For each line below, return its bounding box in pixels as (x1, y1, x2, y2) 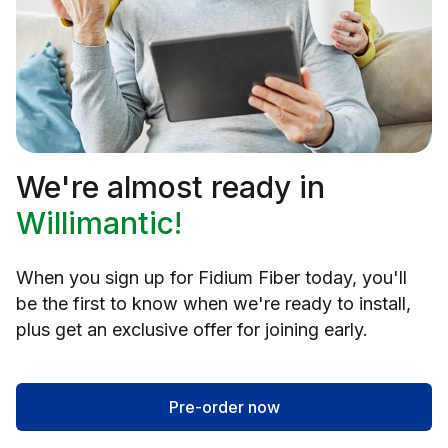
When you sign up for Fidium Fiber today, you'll (16, 266, 407, 288)
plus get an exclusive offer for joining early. (16, 318, 368, 340)
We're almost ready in (16, 168, 325, 205)
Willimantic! (16, 204, 182, 241)
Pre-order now (168, 396, 280, 417)
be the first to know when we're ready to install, (16, 292, 411, 314)
